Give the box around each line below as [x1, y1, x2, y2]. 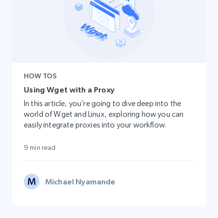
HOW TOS [24, 72, 56, 80]
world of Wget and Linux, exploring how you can [24, 109, 184, 119]
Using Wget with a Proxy [24, 85, 115, 94]
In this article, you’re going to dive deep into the [24, 99, 182, 109]
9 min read [24, 144, 56, 152]
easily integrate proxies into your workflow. [24, 120, 167, 130]
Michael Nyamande [45, 177, 116, 186]
